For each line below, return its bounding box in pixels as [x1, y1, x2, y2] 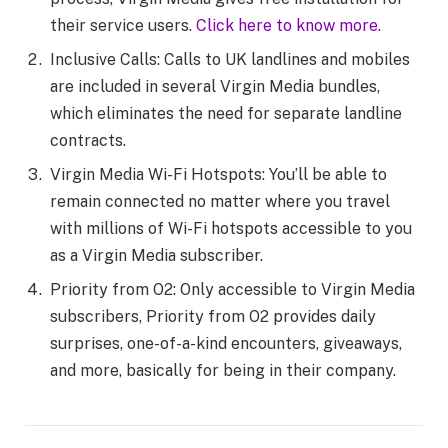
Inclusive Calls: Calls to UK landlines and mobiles [50, 50, 410, 70]
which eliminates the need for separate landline [50, 104, 402, 124]
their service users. [50, 16, 196, 36]
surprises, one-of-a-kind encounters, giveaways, [50, 334, 402, 354]
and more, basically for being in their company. [50, 361, 396, 381]
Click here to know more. [196, 16, 385, 36]
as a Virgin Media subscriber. [50, 246, 263, 266]
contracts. [50, 131, 126, 151]
